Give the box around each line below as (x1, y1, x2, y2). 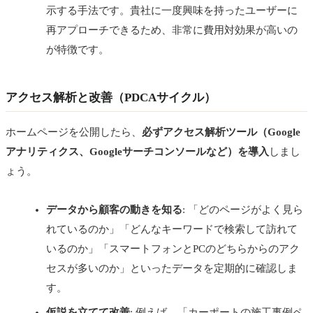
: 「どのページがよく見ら (182, 204, 303, 216)
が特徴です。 (46, 44, 109, 56)
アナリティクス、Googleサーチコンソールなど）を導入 (6, 146, 269, 158)
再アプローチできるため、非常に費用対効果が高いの (46, 24, 298, 36)
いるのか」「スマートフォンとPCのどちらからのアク (46, 243, 300, 255)
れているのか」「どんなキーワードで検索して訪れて (46, 224, 298, 235)
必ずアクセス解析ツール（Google (142, 126, 300, 138)
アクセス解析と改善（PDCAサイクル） (6, 91, 216, 105)
